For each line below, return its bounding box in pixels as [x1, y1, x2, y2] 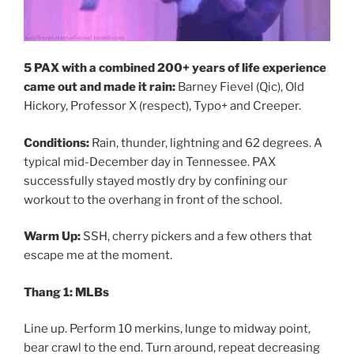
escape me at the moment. [24, 248, 172, 263]
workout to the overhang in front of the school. [24, 192, 282, 207]
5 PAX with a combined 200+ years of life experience [24, 61, 326, 76]
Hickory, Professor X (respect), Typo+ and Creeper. [24, 99, 301, 114]
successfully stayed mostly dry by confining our [24, 173, 288, 188]
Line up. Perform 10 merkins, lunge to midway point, [24, 322, 311, 337]
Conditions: [24, 135, 92, 150]
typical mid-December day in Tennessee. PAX [24, 154, 276, 169]
